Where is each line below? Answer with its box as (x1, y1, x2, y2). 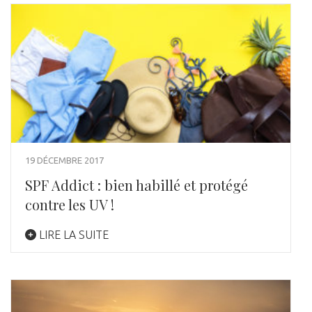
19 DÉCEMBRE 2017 (25, 155, 104, 166)
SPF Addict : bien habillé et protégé (25, 175, 248, 195)
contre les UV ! (25, 195, 114, 214)
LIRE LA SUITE (36, 228, 109, 242)
